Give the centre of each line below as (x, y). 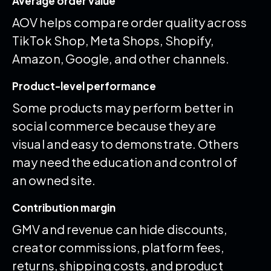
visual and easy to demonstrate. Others (126, 144)
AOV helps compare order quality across (129, 22)
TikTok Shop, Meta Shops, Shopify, (113, 41)
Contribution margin (64, 208)
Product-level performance (84, 86)
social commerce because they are (114, 126)
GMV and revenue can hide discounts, (120, 229)
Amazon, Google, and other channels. (121, 59)
